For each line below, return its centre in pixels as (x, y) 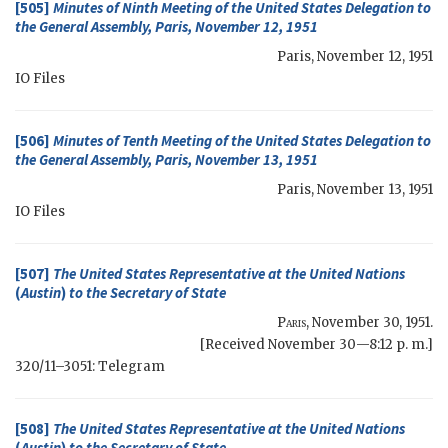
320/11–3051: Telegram (90, 367)
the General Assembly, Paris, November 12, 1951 (166, 27)
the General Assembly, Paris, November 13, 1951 (166, 160)
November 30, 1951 (371, 323)
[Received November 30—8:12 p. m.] (316, 345)
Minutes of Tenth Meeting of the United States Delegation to (242, 141)
